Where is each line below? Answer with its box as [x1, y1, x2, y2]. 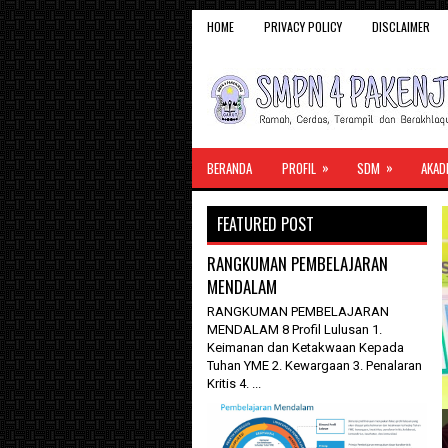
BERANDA [207, 158, 252, 178]
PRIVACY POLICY [264, 18, 342, 35]
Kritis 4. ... [207, 376, 261, 391]
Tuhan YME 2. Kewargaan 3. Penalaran [207, 358, 422, 373]
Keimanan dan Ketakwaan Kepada [207, 340, 404, 355]
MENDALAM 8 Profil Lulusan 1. [207, 322, 382, 337]
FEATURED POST [217, 212, 314, 236]
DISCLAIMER [372, 18, 430, 35]
